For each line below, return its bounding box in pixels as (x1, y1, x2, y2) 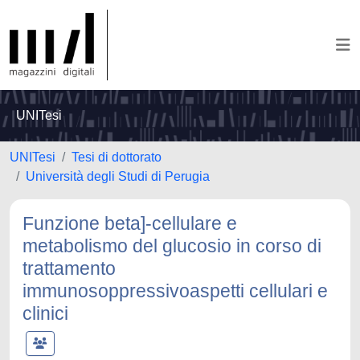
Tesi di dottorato (72, 150, 162, 164)
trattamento (22, 258, 116, 279)
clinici (22, 303, 68, 324)
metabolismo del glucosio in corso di (22, 235, 321, 256)
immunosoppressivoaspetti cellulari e (22, 280, 328, 301)
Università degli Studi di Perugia (26, 170, 210, 183)
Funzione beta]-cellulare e (22, 213, 237, 234)
